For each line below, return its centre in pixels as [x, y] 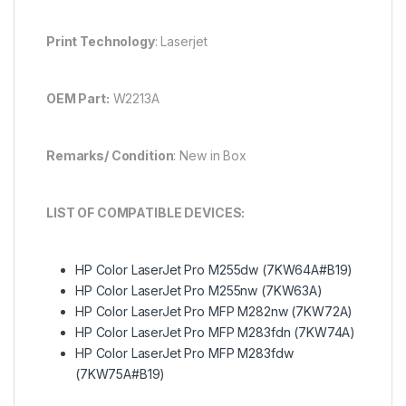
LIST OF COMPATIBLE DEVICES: [146, 213]
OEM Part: [78, 99]
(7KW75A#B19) [121, 374]
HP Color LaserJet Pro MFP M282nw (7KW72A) [214, 312]
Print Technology [101, 42]
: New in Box [210, 156]
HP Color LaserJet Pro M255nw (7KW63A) [199, 291]
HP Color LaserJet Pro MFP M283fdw [184, 353]
